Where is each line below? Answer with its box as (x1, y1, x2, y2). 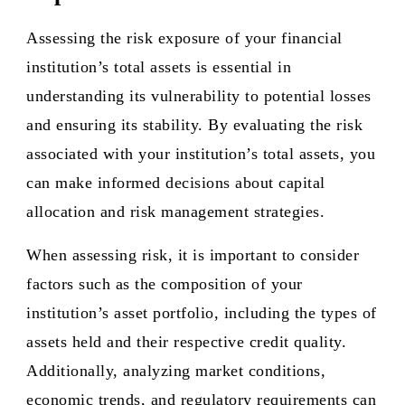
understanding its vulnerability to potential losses (26, 87, 372, 105)
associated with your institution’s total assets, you (26, 145, 375, 163)
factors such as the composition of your (26, 275, 303, 293)
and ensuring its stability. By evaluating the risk (26, 116, 363, 134)
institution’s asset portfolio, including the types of (26, 304, 377, 322)
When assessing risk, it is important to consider (26, 246, 359, 264)
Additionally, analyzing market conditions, (26, 362, 325, 380)
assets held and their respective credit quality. (26, 333, 346, 351)
